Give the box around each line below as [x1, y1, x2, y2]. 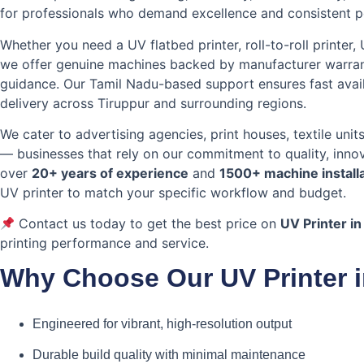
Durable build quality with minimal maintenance [32, 348, 305, 362]
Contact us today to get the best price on [15, 215, 281, 232]
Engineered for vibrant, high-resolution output [32, 316, 292, 331]
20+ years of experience [32, 164, 188, 181]
